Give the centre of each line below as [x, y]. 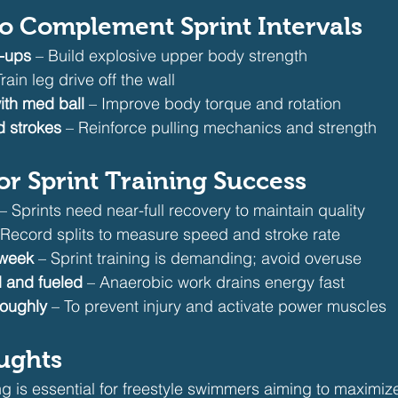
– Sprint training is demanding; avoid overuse [198, 258]
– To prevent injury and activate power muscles [217, 306]
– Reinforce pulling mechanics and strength [219, 127]
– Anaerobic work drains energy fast [214, 282]
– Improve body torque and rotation [213, 103]
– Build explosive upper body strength [169, 56]
